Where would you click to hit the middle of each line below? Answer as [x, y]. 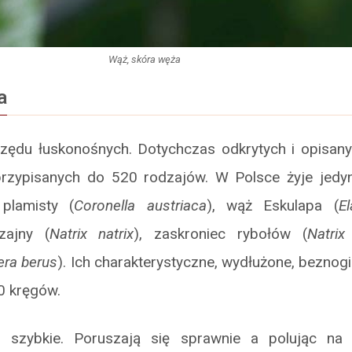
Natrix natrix [92, 234]
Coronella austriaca [140, 206]
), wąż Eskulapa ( [272, 206]
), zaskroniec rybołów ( [220, 234]
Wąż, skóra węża [145, 60]
